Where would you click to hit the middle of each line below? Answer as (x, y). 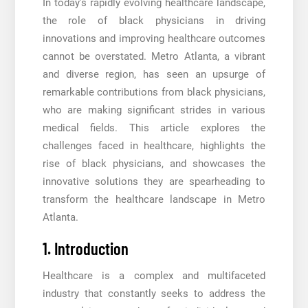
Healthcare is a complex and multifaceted (154, 276)
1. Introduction (85, 249)
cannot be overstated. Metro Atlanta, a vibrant (154, 57)
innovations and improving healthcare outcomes (154, 39)
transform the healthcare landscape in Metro (154, 200)
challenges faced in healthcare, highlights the (154, 146)
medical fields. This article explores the (154, 128)
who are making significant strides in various (154, 110)
